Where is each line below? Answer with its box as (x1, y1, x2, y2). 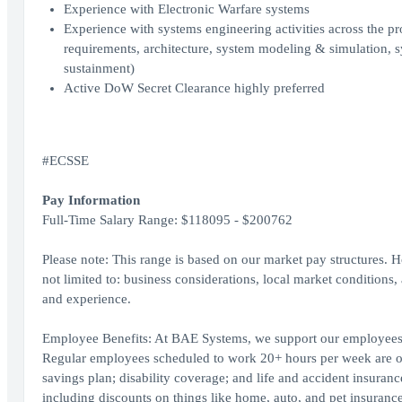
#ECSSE (41, 153, 89, 168)
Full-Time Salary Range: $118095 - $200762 (41, 213, 293, 227)
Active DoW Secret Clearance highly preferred (63, 81, 325, 95)
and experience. (41, 292, 131, 306)
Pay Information (41, 193, 140, 207)
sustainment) (63, 61, 135, 75)
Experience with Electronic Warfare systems (63, 2, 310, 16)
